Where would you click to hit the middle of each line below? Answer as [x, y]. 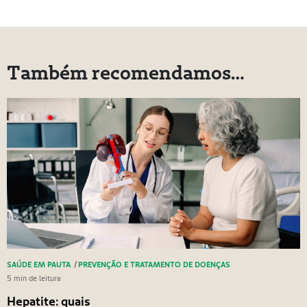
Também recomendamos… [125, 73]
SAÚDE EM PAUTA [38, 265]
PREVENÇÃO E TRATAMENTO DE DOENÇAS [154, 265]
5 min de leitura [34, 279]
